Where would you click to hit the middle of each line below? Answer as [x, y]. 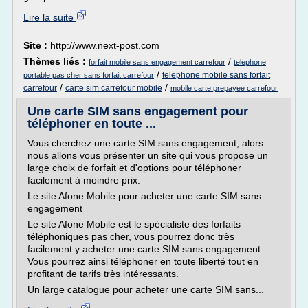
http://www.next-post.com [105, 45]
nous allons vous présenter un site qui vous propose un [148, 155]
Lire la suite [50, 17]
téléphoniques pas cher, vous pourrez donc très [131, 236]
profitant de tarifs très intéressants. [103, 274]
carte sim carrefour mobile [114, 88]
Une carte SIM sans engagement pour [138, 111]
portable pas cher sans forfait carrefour [89, 75]
